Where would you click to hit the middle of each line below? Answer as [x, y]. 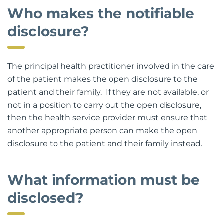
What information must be [104, 180]
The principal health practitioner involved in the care [111, 66]
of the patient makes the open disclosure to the [103, 79]
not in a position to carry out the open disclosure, [104, 105]
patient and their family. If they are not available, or [108, 92]
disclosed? [46, 197]
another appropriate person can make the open [102, 130]
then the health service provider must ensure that [107, 117]
